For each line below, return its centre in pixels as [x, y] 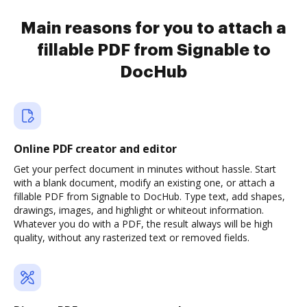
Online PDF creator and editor [95, 149]
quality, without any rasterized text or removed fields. [132, 237]
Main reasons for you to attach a [153, 28]
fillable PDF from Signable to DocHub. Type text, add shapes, [149, 196]
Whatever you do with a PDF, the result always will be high [143, 224]
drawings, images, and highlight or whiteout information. [139, 210]
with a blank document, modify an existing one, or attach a [144, 183]
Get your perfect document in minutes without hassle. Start [145, 169]
